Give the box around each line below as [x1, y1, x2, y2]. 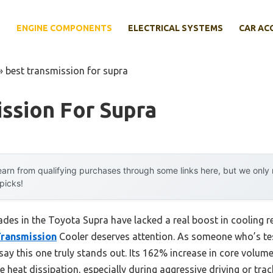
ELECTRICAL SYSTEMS [128, 23, 223, 34]
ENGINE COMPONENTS [16, 23, 112, 34]
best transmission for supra [5, 65, 128, 76]
